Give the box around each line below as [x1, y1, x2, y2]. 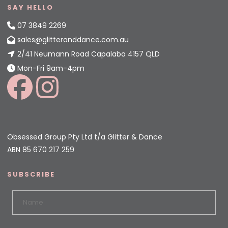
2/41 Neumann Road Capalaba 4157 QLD [15, 49, 160, 60]
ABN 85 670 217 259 [7, 144, 74, 155]
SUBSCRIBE [7, 169, 55, 180]
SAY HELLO [7, 2, 53, 12]
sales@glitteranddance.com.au [17, 35, 129, 45]
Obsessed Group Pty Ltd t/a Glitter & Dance [7, 131, 162, 142]
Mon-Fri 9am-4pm [15, 63, 84, 74]
